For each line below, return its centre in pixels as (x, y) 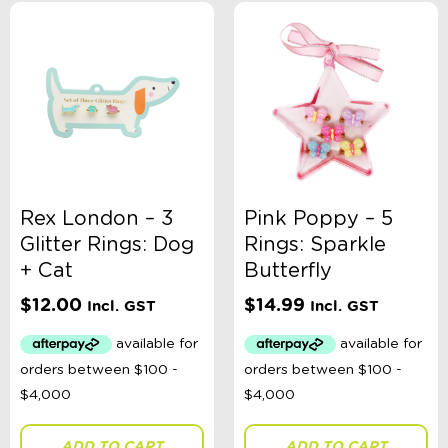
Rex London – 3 (96, 218)
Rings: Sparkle (315, 244)
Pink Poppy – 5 (318, 218)
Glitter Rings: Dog (107, 244)
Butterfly (288, 270)
